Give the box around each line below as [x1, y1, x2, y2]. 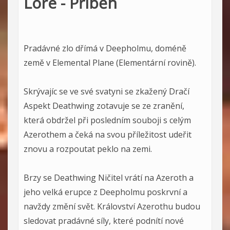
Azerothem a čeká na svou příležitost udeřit [24, 128, 191, 140]
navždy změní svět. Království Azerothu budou [24, 200, 200, 212]
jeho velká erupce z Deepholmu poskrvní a [24, 186, 187, 198]
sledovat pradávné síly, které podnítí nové [24, 215, 184, 226]
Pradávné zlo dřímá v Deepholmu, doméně [24, 42, 186, 54]
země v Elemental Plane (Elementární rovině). [24, 56, 196, 68]
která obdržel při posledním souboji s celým [24, 114, 191, 126]
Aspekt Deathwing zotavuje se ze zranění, [24, 100, 184, 111]
